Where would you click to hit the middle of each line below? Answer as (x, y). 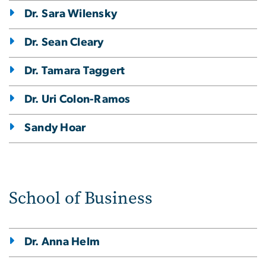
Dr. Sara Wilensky (71, 14)
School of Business (81, 198)
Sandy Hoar (55, 128)
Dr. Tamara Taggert (75, 71)
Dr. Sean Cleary (64, 42)
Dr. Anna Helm (62, 242)
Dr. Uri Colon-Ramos (77, 99)
